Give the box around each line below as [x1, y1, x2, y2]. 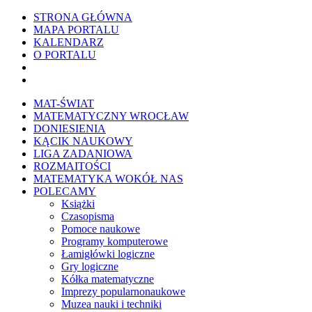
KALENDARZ [33, 36, 104, 48]
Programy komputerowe [61, 235, 168, 247]
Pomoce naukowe [61, 223, 140, 235]
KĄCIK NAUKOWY [33, 135, 133, 147]
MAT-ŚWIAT [33, 97, 94, 109]
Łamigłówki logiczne [61, 248, 155, 260]
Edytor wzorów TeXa [130, 61, 232, 73]
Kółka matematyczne [61, 273, 154, 285]
